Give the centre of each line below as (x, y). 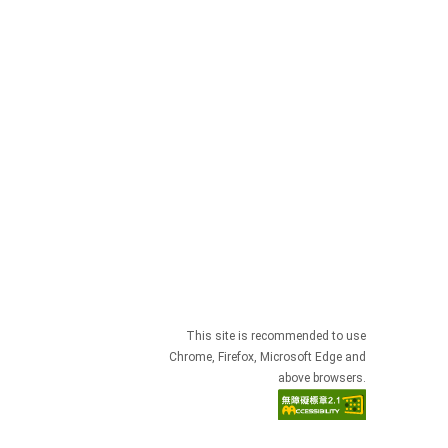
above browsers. (322, 378)
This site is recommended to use (276, 336)
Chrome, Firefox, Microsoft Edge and (267, 357)
